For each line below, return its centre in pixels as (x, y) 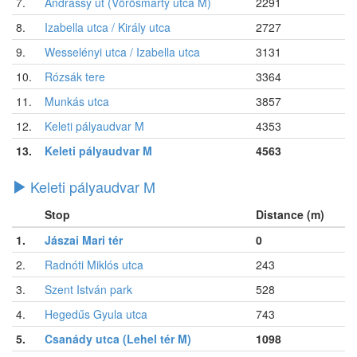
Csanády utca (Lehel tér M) (118, 338)
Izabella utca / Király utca (108, 27)
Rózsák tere (75, 76)
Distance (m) (290, 214)
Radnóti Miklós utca (94, 264)
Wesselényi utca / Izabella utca (122, 51)
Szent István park (88, 289)
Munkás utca (77, 101)
